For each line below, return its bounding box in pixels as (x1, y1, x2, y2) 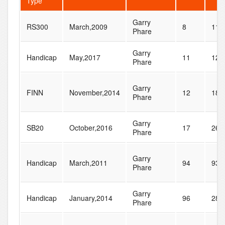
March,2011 (69, 158, 107, 168)
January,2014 (69, 193, 113, 203)
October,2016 (69, 123, 113, 133)
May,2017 (69, 52, 100, 63)
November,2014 (69, 87, 120, 98)
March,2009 (69, 22, 107, 32)
